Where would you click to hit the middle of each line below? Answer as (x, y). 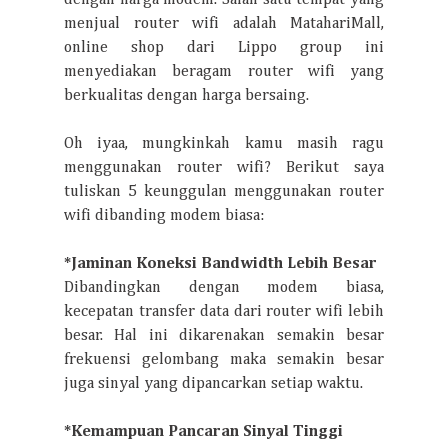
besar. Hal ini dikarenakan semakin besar (224, 336)
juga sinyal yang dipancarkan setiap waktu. (213, 384)
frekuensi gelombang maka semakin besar (224, 360)
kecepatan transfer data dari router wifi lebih (224, 312)
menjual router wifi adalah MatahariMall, (224, 24)
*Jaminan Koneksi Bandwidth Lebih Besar (220, 264)
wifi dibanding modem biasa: (164, 216)
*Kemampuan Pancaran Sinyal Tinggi (203, 432)
